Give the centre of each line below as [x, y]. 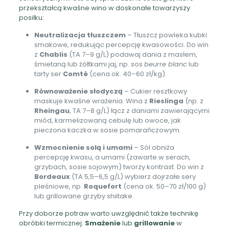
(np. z [193, 101]
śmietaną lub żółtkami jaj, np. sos [89, 64]
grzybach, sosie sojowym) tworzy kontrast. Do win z [119, 167]
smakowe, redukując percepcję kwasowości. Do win [121, 44]
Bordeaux [52, 176]
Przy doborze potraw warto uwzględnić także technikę [108, 213]
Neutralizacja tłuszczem [80, 35]
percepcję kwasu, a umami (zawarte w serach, [112, 157]
